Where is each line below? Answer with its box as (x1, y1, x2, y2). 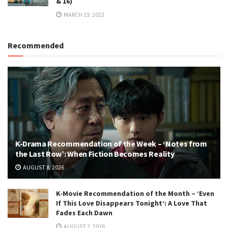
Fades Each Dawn (56, 208, 112, 218)
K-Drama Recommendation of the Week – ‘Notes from (15, 138, 207, 149)
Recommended (8, 40, 64, 51)
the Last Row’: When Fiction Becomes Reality (15, 149, 175, 159)
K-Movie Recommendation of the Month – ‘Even (56, 189, 214, 198)
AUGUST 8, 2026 (22, 163, 64, 172)
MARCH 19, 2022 (63, 11, 104, 19)
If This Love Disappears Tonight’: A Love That (56, 198, 207, 208)
